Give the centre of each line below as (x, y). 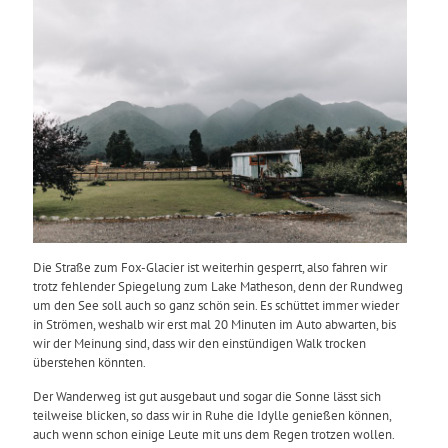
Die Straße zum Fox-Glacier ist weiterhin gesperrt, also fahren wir (210, 268)
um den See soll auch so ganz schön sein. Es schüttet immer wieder (216, 306)
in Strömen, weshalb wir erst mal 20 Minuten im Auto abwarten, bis (214, 325)
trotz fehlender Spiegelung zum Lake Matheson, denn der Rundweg (218, 287)
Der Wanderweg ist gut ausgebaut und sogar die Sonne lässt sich (207, 397)
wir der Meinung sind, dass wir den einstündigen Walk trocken (199, 344)
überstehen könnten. (89, 363)
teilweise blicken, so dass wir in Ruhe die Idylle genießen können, (212, 416)
